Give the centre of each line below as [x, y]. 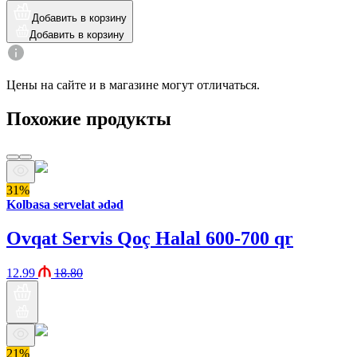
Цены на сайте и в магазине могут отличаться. [133, 84]
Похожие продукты [89, 118]
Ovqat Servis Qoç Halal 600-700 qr [150, 238]
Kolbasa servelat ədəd [65, 204]
